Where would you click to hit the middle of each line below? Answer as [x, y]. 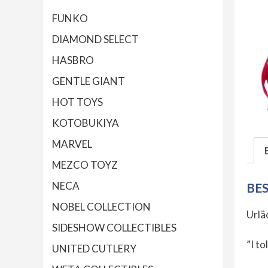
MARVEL [72, 144]
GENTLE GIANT [89, 81]
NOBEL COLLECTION [101, 207]
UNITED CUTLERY [94, 249]
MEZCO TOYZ [85, 165]
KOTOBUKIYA [86, 123]
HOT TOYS [77, 102]
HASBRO [73, 60]
